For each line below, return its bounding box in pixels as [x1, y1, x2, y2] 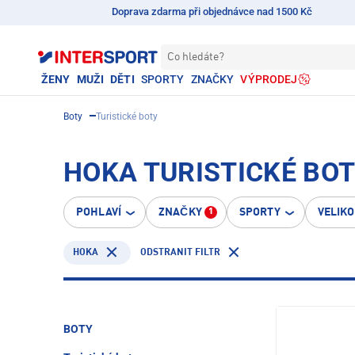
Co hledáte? [167, 52, 224, 63]
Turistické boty [96, 111, 158, 122]
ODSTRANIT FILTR [140, 247, 220, 258]
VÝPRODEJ [240, 73, 298, 86]
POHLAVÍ [76, 207, 121, 218]
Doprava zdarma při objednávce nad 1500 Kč [112, 6, 313, 17]
